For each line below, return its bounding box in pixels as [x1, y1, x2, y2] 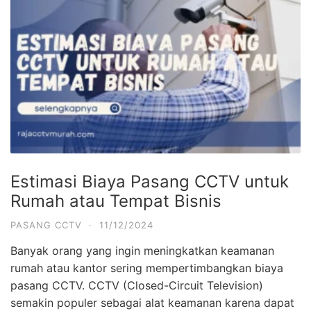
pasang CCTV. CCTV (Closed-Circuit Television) [10, 278, 263, 293]
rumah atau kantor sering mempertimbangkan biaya [10, 261, 283, 276]
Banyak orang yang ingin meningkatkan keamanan [10, 244, 274, 258]
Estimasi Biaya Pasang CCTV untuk [10, 171, 289, 192]
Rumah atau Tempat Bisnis [10, 191, 221, 212]
